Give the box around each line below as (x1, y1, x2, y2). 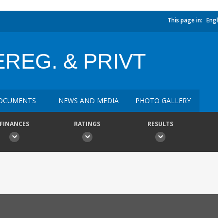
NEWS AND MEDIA (58, 96, 119, 105)
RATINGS (74, 120, 100, 128)
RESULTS (147, 120, 173, 128)
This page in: (167, 16, 202, 24)
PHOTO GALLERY (135, 96, 191, 105)
